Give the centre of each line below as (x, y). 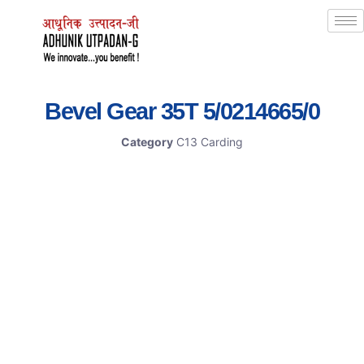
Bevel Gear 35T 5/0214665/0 (182, 112)
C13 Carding (210, 142)
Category (147, 142)
